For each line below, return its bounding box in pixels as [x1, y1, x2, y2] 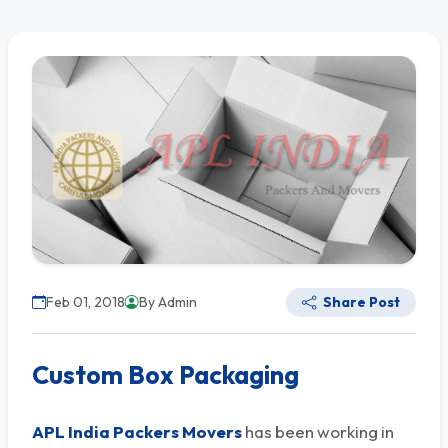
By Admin [139, 292, 197, 311]
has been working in [242, 420, 394, 442]
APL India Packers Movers [32, 420, 242, 442]
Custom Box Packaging [32, 358, 299, 391]
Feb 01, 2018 [46, 292, 125, 311]
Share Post [320, 292, 400, 311]
